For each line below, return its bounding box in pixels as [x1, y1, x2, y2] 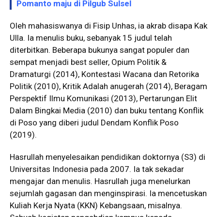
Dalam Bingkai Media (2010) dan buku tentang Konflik [10, 105, 203, 115]
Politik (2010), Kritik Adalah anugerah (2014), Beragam [10, 81, 207, 91]
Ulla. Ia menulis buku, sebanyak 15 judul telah [10, 32, 172, 43]
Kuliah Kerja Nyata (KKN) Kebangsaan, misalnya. [10, 200, 182, 210]
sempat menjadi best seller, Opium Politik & [10, 57, 167, 67]
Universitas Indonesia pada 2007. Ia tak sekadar [10, 164, 184, 174]
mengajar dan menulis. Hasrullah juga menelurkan [10, 176, 190, 186]
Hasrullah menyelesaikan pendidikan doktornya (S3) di [10, 152, 205, 162]
